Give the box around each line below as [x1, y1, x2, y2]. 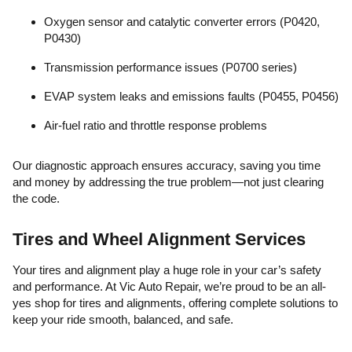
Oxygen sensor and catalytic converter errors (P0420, [44, 15, 320, 28]
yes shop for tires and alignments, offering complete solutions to [13, 296, 338, 310]
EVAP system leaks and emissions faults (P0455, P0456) [44, 90, 339, 103]
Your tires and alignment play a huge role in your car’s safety [13, 263, 321, 277]
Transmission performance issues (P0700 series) [44, 60, 297, 74]
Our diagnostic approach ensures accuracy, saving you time [13, 159, 321, 172]
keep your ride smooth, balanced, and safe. [13, 313, 233, 326]
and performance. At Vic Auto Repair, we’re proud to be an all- [13, 280, 326, 293]
